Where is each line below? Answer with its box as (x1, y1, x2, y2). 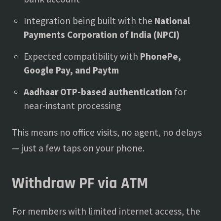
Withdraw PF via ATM (12, 173, 148, 193)
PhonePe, (140, 50, 181, 62)
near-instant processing (24, 100, 121, 111)
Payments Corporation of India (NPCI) (24, 29, 180, 40)
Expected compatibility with (24, 50, 140, 62)
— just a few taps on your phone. (12, 142, 145, 154)
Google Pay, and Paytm (24, 64, 119, 76)
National (154, 15, 190, 27)
